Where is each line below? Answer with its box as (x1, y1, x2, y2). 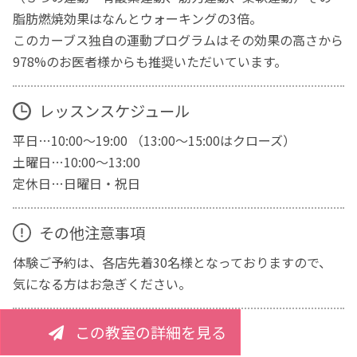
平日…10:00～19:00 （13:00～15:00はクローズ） (13, 130, 296, 150)
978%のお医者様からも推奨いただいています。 (13, 51, 288, 71)
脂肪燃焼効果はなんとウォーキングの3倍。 (13, 8, 263, 28)
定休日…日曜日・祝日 (13, 173, 141, 193)
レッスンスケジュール (38, 100, 190, 123)
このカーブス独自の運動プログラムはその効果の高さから (13, 29, 344, 49)
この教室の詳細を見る (72, 320, 226, 343)
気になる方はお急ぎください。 (13, 273, 192, 293)
